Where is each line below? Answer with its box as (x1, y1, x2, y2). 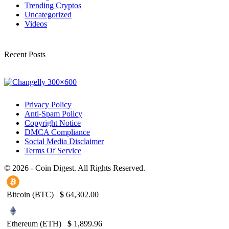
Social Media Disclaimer (25, 137, 104, 146)
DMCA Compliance (25, 128, 90, 137)
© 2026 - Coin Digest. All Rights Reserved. (4, 164, 145, 173)
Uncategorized (25, 10, 72, 19)
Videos (25, 19, 47, 29)
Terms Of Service (25, 146, 81, 155)
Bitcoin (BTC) (7, 190, 56, 199)
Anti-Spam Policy (25, 109, 82, 119)
